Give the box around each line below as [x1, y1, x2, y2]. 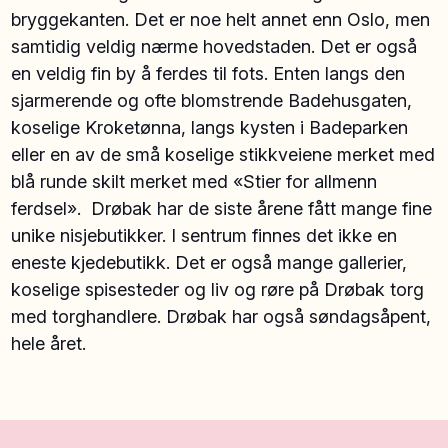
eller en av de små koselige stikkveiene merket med [11, 143, 436, 165]
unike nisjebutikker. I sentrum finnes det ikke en [11, 224, 398, 246]
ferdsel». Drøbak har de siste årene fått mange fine [11, 197, 433, 219]
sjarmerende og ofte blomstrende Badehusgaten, [11, 89, 413, 111]
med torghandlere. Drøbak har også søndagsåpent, [11, 305, 432, 327]
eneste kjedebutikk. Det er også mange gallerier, [11, 251, 408, 273]
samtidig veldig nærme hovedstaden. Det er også [11, 35, 418, 57]
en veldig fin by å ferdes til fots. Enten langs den [11, 62, 406, 84]
